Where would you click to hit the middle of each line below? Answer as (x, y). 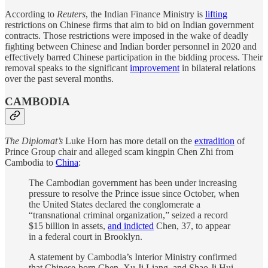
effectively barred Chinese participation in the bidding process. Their (134, 57)
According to (31, 14)
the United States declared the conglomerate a (115, 205)
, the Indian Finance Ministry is (145, 14)
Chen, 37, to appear (192, 226)
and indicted (131, 226)
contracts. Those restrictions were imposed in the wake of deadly (127, 35)
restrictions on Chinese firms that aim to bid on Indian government (129, 25)
